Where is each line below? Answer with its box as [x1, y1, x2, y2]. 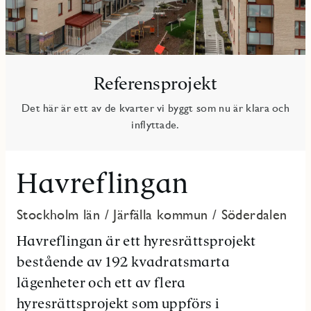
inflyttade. [131, 118, 180, 132]
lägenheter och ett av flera [17, 274, 186, 292]
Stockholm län [17, 206, 101, 224]
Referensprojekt [93, 72, 218, 94]
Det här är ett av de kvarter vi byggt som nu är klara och [21, 101, 290, 115]
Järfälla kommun [113, 206, 208, 224]
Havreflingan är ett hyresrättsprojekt [17, 232, 256, 250]
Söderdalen [221, 206, 287, 224]
